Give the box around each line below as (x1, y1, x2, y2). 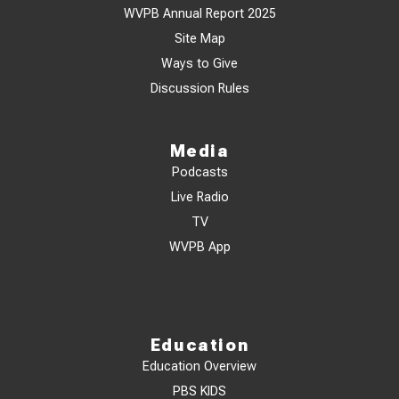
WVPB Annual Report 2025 (123, 6, 276, 22)
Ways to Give (161, 56, 238, 72)
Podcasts (171, 165, 228, 181)
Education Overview (142, 359, 256, 375)
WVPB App (168, 240, 231, 256)
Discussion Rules (150, 81, 249, 97)
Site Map (174, 31, 225, 47)
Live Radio (170, 190, 229, 206)
